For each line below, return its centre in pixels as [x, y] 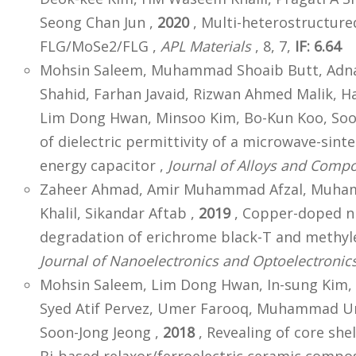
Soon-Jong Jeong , [101, 333]
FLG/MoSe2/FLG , [100, 46]
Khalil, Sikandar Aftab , [119, 213]
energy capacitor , [104, 166]
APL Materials [206, 46]
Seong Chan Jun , [99, 23]
